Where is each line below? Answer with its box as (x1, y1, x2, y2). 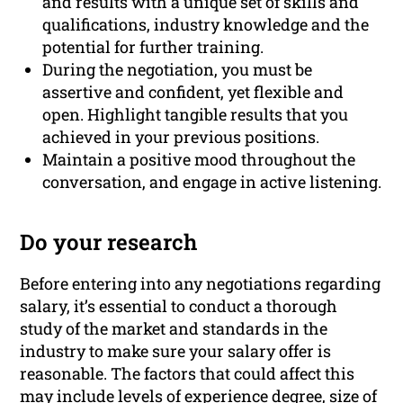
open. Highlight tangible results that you (42, 103, 349, 126)
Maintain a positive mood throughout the (42, 148, 356, 171)
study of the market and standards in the (20, 318, 328, 340)
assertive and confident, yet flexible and (42, 81, 345, 103)
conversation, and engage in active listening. (42, 171, 382, 193)
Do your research (20, 228, 198, 257)
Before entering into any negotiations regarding (20, 273, 381, 295)
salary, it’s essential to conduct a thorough (20, 295, 338, 318)
